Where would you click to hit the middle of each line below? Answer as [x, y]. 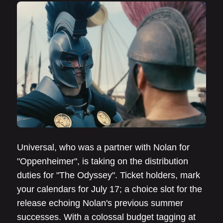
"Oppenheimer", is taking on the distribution [103, 162]
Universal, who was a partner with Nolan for [103, 148]
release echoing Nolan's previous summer [100, 203]
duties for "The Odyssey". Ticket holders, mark [109, 175]
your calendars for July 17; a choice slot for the [110, 189]
